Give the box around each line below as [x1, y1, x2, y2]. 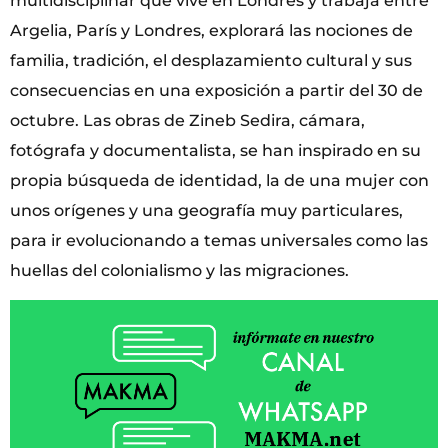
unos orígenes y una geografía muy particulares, [10, 200, 403, 220]
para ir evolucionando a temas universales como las [10, 230, 428, 250]
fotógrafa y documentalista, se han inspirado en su [10, 140, 421, 160]
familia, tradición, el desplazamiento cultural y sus [10, 50, 412, 70]
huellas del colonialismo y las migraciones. [10, 260, 349, 280]
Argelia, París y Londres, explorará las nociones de [10, 20, 413, 40]
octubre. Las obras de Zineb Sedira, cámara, [10, 110, 365, 130]
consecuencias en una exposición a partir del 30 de [10, 80, 423, 100]
